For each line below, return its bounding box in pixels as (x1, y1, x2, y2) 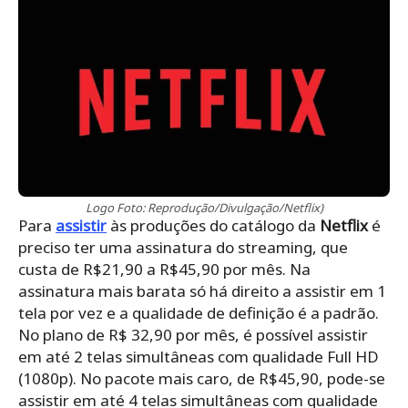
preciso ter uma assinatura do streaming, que (18, 236, 348, 258)
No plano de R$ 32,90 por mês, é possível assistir (18, 323, 368, 345)
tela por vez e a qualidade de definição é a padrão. (18, 301, 379, 323)
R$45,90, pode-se (259, 367, 385, 389)
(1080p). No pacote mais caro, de (18, 367, 259, 389)
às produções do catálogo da (107, 214, 320, 236)
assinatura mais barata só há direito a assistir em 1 (18, 280, 386, 301)
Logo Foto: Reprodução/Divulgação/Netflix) (85, 199, 323, 216)
